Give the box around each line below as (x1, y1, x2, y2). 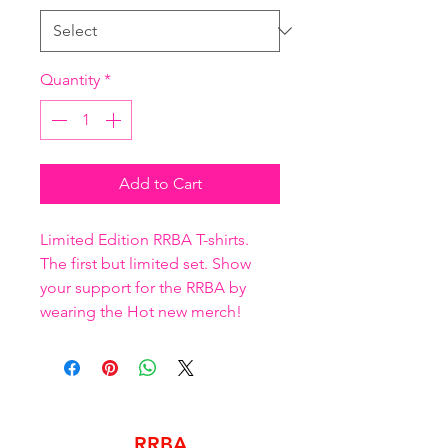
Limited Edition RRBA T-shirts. (40, 230, 253, 249)
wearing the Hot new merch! (40, 302, 242, 321)
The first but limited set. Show (40, 254, 255, 273)
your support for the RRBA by (40, 278, 250, 297)
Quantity (40, 70, 100, 89)
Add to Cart (118, 174, 202, 193)
